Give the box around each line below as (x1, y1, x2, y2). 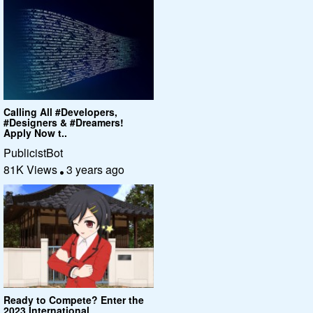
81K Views (3, 161, 60, 177)
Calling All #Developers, (3, 104, 117, 119)
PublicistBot (3, 144, 63, 161)
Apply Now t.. (3, 125, 67, 140)
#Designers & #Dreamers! (3, 115, 124, 129)
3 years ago (64, 161, 124, 177)
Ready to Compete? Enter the (3, 292, 144, 307)
